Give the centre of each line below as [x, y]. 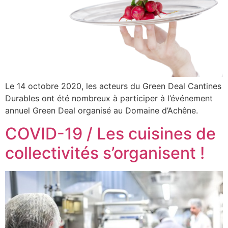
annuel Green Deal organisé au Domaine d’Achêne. [102, 111]
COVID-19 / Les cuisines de [110, 133]
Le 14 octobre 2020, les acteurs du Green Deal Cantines [113, 86]
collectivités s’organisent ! [105, 153]
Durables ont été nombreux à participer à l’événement [109, 98]
